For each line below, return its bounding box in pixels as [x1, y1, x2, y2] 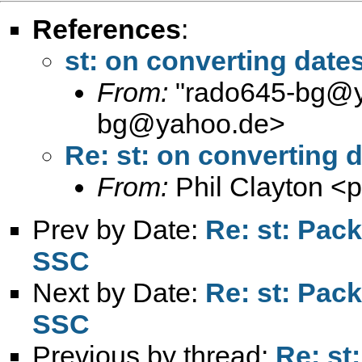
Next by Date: [32, 276, 205, 308]
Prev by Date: [32, 213, 205, 245]
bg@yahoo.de [97, 107, 269, 139]
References [32, 13, 181, 44]
